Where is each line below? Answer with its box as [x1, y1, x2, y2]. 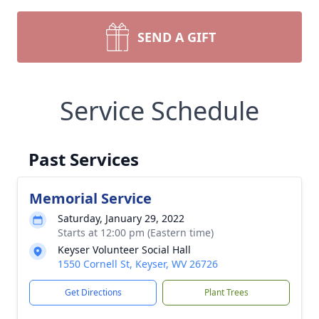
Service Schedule [60, 93, 259, 128]
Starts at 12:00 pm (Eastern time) [58, 226, 214, 239]
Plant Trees [204, 286, 249, 298]
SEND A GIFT [137, 28, 216, 46]
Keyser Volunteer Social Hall [58, 243, 191, 256]
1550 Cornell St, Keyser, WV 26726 [58, 257, 218, 271]
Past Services [28, 147, 139, 171]
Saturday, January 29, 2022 [58, 211, 184, 225]
